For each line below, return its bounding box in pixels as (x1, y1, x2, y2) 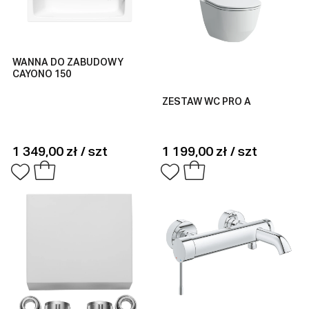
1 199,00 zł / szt (162, 145, 258, 159)
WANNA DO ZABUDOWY (12, 57, 123, 68)
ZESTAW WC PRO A (162, 97, 252, 107)
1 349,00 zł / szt (12, 145, 108, 159)
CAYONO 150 (12, 69, 71, 79)
